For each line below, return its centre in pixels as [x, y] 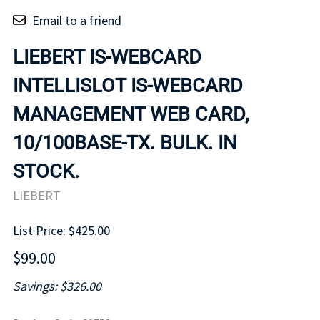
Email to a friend [77, 20]
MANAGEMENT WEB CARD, [131, 114]
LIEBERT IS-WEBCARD [107, 57]
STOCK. [46, 171]
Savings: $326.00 [57, 286]
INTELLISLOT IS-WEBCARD [128, 85]
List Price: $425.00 [61, 231]
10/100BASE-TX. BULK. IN [125, 142]
